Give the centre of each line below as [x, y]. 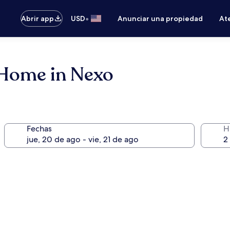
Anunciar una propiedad [160, 18]
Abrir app [38, 18]
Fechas [39, 129]
